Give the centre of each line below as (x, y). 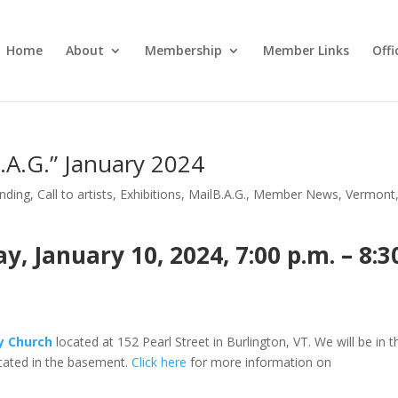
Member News (296, 194)
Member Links (306, 50)
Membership (183, 50)
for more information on (259, 362)
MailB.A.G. (218, 194)
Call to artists (76, 194)
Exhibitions (151, 194)
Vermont (371, 194)
